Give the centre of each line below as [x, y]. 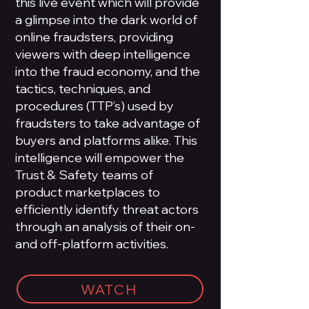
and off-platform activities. [92, 244]
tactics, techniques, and [83, 89]
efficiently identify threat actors [107, 209]
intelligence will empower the [100, 158]
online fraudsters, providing [94, 37]
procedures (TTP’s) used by [94, 106]
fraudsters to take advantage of [108, 123]
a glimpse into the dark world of [106, 20]
